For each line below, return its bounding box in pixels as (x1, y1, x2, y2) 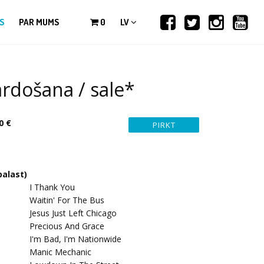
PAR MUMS (19, 16, 60, 28)
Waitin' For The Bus (29, 194, 104, 206)
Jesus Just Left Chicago (29, 207, 117, 219)
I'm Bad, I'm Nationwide (29, 233, 121, 245)
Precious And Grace (29, 220, 104, 232)
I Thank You (29, 181, 75, 193)
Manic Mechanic (29, 246, 91, 258)
